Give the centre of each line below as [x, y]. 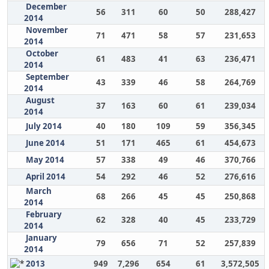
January [41, 238]
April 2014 [45, 177]
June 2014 [45, 143]
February [44, 214]
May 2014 [45, 160]
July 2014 [44, 126]
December [46, 7]
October [42, 53]
